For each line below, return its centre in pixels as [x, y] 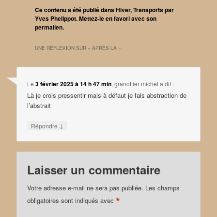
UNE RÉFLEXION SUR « [64, 48]
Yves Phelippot [56, 18]
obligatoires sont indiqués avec [72, 201]
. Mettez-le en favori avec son [116, 18]
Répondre [45, 125]
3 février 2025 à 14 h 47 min [74, 84]
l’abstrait [39, 105]
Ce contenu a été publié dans [76, 9]
